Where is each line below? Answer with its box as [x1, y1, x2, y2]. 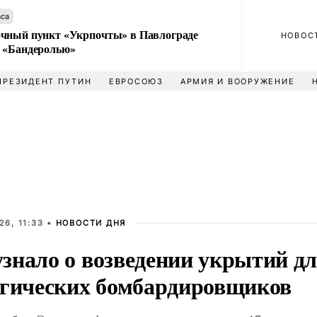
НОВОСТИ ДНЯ [55, 218, 127, 228]
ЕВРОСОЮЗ [108, 76, 163, 86]
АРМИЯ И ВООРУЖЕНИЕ [180, 76, 295, 86]
